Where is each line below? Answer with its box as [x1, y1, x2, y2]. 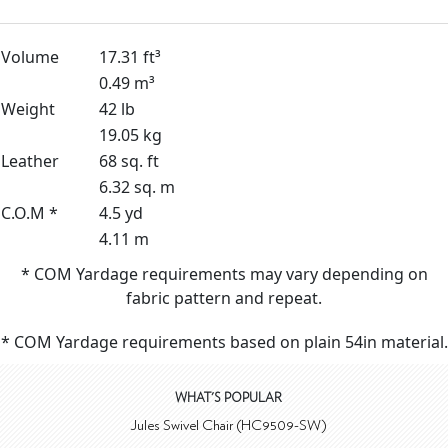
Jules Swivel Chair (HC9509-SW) [129, 418, 327, 433]
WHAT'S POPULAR [174, 392, 282, 405]
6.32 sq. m [99, 176, 175, 198]
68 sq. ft [99, 150, 159, 172]
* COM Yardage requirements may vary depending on [20, 263, 428, 285]
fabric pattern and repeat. [126, 287, 322, 309]
